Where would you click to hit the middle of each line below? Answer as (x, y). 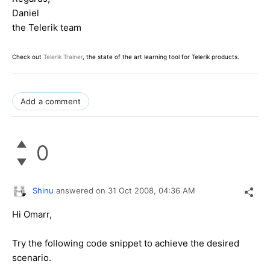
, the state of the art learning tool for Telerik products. (161, 56)
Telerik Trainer (63, 56)
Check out (28, 56)
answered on (82, 190)
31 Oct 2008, (133, 190)
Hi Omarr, (32, 214)
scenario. (32, 257)
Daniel (26, 13)
